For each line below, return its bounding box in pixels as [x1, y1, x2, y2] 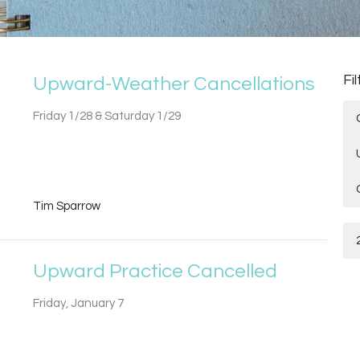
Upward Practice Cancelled [32, 260, 277, 281]
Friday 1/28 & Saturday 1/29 [32, 110, 181, 123]
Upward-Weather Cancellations [32, 74, 315, 95]
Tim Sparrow [32, 199, 100, 212]
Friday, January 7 [32, 297, 124, 309]
